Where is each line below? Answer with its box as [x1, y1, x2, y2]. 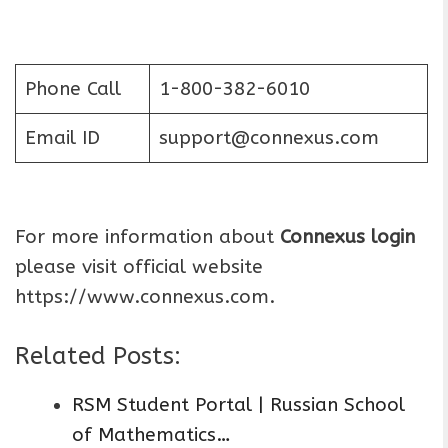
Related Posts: [15, 342, 181, 371]
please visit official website [15, 255, 263, 278]
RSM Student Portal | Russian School [72, 394, 405, 417]
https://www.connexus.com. [15, 285, 275, 308]
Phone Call [25, 77, 122, 100]
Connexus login [280, 225, 415, 248]
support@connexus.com [159, 126, 380, 149]
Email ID [25, 126, 101, 149]
